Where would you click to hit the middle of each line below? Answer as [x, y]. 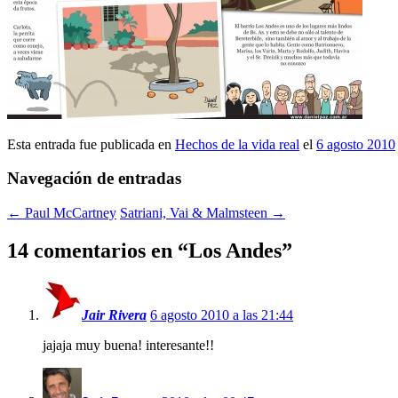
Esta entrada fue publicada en [91, 144]
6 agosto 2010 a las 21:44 [222, 314]
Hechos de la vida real [237, 144]
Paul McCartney [69, 213]
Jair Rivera [114, 314]
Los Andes [235, 251]
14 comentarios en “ [98, 251]
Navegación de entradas [94, 179]
